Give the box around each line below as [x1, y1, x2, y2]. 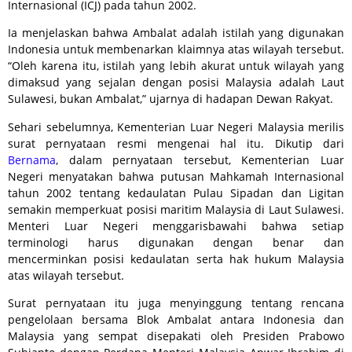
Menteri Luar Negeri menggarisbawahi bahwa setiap [8, 218, 344, 233]
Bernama [8, 152, 56, 167]
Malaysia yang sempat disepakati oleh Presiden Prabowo [8, 328, 344, 344]
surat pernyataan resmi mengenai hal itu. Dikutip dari [8, 135, 344, 151]
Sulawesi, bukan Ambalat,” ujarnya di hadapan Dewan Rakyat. [8, 91, 336, 107]
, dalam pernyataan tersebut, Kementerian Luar [56, 152, 344, 167]
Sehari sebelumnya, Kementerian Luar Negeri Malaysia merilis [8, 119, 344, 134]
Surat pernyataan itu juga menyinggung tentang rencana [8, 295, 344, 311]
